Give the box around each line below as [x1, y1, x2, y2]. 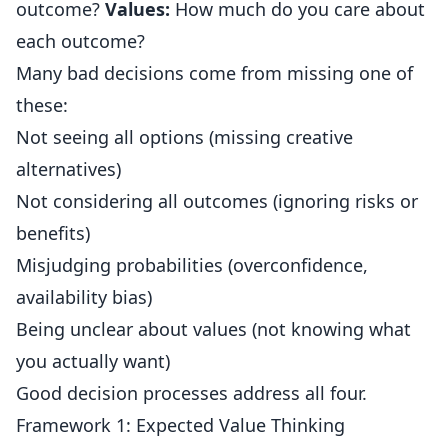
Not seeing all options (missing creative [16, 125, 353, 149]
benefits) [16, 221, 90, 245]
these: [16, 93, 68, 117]
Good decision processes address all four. [16, 381, 367, 405]
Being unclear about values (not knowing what [16, 317, 411, 341]
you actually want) [16, 349, 170, 373]
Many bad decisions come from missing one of [16, 61, 413, 85]
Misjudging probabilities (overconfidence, [16, 253, 368, 277]
